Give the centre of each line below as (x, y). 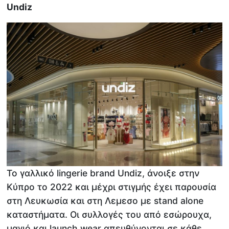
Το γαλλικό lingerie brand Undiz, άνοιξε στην (103, 173)
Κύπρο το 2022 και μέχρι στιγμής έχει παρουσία (112, 187)
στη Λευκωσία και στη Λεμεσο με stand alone (105, 200)
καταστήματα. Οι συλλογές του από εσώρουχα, (109, 214)
